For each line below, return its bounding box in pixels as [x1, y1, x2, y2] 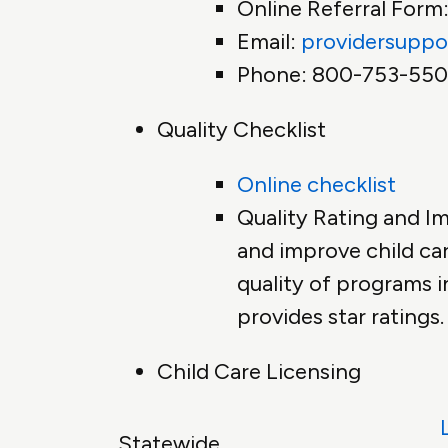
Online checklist [237, 171, 396, 199]
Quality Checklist [157, 116, 326, 144]
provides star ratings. [237, 303, 444, 331]
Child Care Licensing [157, 358, 366, 386]
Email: [237, 28, 301, 56]
